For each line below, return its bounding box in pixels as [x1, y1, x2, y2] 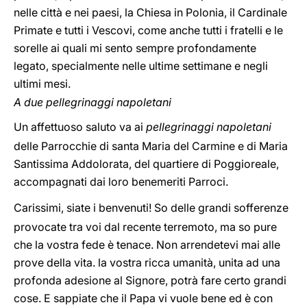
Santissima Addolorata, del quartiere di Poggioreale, [14, 157, 279, 171]
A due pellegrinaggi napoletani [14, 95, 171, 109]
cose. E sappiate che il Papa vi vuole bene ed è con [14, 291, 273, 305]
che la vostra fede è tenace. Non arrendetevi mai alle [14, 238, 280, 251]
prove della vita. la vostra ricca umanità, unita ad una [14, 256, 280, 269]
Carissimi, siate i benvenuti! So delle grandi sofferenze [14, 201, 288, 214]
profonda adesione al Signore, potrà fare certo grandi [14, 273, 286, 287]
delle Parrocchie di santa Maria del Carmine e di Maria [14, 139, 288, 153]
